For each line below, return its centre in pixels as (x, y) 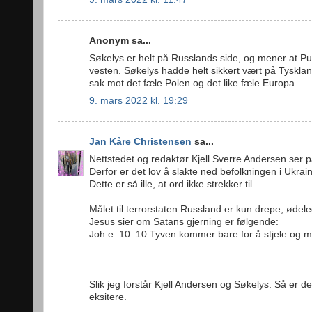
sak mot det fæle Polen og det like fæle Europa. (193, 83)
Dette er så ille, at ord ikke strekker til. (172, 184)
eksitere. (108, 297)
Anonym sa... (120, 41)
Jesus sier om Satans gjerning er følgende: (184, 221)
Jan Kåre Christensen (140, 142)
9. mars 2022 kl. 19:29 (139, 100)
